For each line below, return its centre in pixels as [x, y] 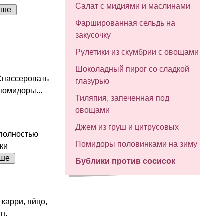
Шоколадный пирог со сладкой [132, 69]
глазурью [92, 81]
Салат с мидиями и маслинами [133, 6]
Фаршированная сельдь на [125, 23]
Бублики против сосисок [125, 161]
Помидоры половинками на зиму [136, 144]
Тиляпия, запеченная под [122, 98]
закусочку [93, 35]
